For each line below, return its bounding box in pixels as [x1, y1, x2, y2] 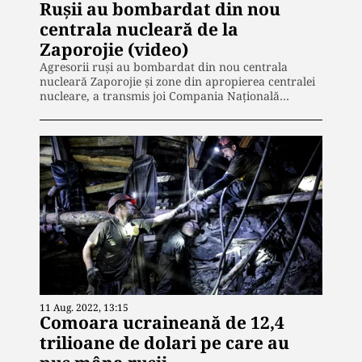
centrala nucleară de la [40, 17, 238, 40]
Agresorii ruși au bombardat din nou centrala [40, 58, 288, 74]
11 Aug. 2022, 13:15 [40, 300, 128, 314]
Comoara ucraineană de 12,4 [40, 310, 284, 334]
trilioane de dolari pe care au [40, 330, 289, 354]
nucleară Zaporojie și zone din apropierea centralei [40, 73, 315, 89]
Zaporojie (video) [40, 37, 188, 61]
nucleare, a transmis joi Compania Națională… [40, 87, 289, 103]
